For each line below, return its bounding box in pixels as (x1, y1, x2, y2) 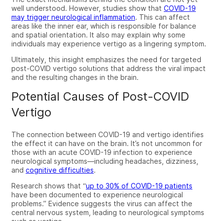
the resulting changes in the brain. (26, 73, 139, 81)
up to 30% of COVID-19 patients (86, 181, 192, 190)
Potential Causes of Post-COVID (11, 89, 189, 104)
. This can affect (135, 12, 190, 21)
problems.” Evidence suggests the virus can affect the (11, 199, 192, 208)
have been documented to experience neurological (11, 190, 183, 199)
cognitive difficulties (26, 165, 94, 174)
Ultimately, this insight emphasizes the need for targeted (11, 55, 201, 64)
